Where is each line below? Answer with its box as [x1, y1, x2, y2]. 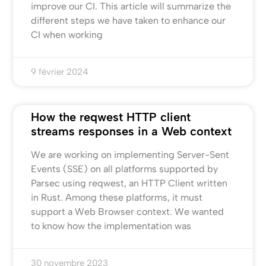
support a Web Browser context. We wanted [31, 205, 224, 217]
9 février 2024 [31, 66, 89, 77]
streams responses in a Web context [31, 123, 232, 138]
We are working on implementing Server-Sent [31, 148, 230, 160]
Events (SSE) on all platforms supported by [31, 163, 218, 175]
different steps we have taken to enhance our [31, 14, 226, 26]
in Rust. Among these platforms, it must [31, 191, 203, 203]
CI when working [31, 28, 103, 40]
